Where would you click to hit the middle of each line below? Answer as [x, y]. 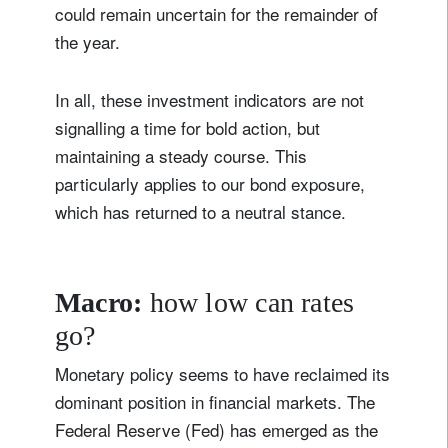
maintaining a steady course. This [181, 155]
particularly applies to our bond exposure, [210, 183]
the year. [90, 41]
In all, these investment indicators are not [209, 99]
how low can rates [252, 302]
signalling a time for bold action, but [187, 127]
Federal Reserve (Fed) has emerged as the [216, 429]
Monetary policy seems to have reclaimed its [222, 373]
